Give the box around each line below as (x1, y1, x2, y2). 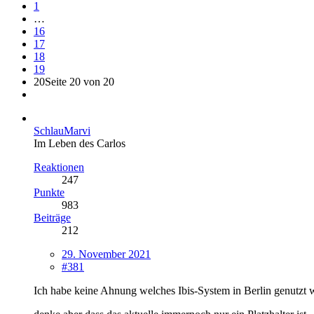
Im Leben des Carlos (34, 137, 125, 149)
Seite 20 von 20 (45, 75, 114, 88)
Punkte (34, 186, 64, 198)
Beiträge (34, 211, 71, 224)
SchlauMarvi (34, 124, 90, 137)
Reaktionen (34, 161, 84, 173)
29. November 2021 (62, 247, 151, 260)
